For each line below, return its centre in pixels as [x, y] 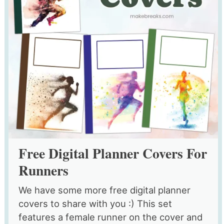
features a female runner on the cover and [110, 217]
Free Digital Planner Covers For [112, 153]
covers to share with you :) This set [95, 203]
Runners [43, 170]
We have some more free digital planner [104, 190]
